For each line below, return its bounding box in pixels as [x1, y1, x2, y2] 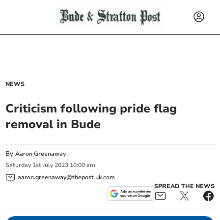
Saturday [5, 161, 31, 169]
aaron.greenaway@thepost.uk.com [18, 173, 115, 181]
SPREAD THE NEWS [154, 182, 215, 190]
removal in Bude [5, 116, 101, 132]
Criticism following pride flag [5, 101, 177, 116]
